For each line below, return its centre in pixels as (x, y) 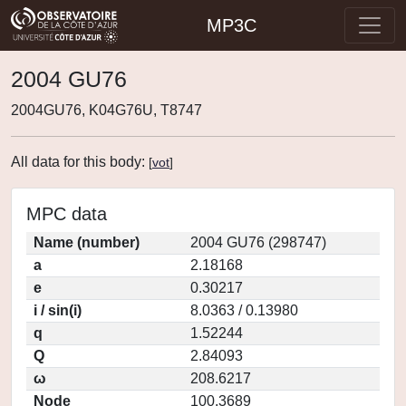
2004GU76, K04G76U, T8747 (106, 110)
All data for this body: (80, 162)
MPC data (67, 214)
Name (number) (87, 242)
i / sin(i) (58, 310)
